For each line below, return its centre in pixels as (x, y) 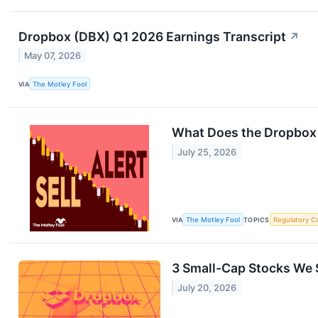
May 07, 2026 (53, 56)
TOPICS (257, 219)
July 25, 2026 (207, 152)
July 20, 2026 (207, 287)
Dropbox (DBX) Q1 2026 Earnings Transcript (152, 36)
